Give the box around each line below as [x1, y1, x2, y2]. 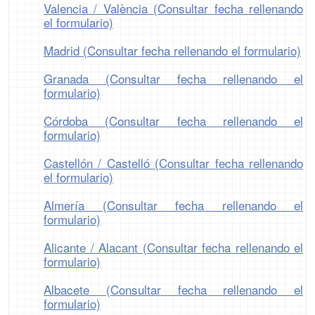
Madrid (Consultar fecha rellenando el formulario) [44, 41, 301, 59]
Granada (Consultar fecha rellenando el [44, 70, 303, 87]
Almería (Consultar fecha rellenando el [44, 196, 303, 214]
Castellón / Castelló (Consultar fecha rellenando [44, 154, 303, 172]
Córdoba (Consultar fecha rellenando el [44, 112, 303, 129]
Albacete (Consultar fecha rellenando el [44, 281, 303, 298]
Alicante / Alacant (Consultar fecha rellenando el [44, 238, 303, 256]
